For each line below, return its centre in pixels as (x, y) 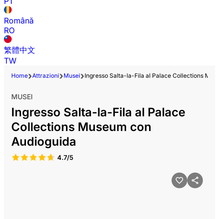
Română (19, 21)
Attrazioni (46, 76)
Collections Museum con (81, 127)
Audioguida (44, 142)
